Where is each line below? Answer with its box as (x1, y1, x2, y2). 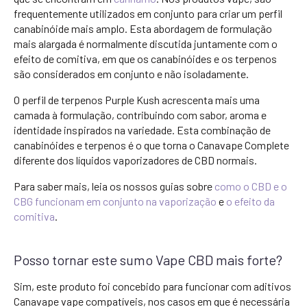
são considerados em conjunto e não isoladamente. (14, 67, 249, 80)
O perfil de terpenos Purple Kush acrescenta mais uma (14, 93, 260, 106)
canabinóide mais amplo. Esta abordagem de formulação (14, 22, 272, 35)
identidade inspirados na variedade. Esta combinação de (14, 123, 271, 136)
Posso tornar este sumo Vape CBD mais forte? (14, 251, 282, 268)
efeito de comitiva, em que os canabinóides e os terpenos (14, 52, 277, 65)
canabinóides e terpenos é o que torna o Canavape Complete (14, 138, 289, 151)
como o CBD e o (214, 180, 287, 193)
